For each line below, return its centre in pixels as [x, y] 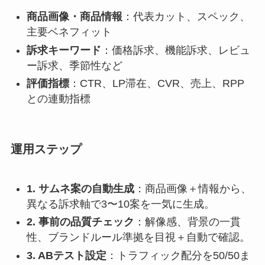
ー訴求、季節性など [74, 65]
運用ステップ [46, 149]
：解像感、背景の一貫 [187, 222]
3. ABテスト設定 [66, 255]
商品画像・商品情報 [74, 17]
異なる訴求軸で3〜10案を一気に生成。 [120, 204]
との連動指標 [58, 99]
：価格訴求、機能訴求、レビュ [175, 50]
